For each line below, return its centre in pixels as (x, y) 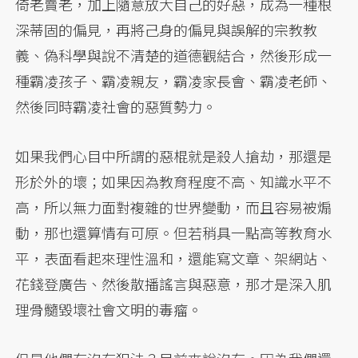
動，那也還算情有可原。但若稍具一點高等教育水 (174, 232)
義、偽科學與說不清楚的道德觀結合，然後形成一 (174, 55)
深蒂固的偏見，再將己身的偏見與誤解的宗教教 (167, 29)
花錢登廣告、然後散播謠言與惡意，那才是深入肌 (174, 283)
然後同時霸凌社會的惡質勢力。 (116, 106)
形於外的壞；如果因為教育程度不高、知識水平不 (174, 181)
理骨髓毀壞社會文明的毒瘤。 (109, 309)
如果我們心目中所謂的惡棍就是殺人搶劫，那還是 (174, 155)
